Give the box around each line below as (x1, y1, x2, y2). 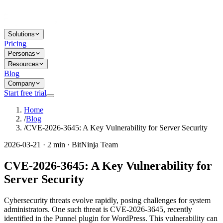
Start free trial (4, 89, 46, 97)
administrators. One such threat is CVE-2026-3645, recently (4, 205, 192, 214)
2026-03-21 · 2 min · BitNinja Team (4, 140, 118, 149)
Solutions (8, 30, 35, 38)
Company (8, 80, 35, 87)
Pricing (4, 39, 26, 48)
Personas (8, 50, 35, 57)
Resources (8, 60, 39, 68)
